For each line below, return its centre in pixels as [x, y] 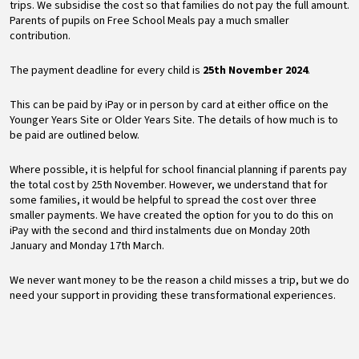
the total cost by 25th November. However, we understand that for [169, 185]
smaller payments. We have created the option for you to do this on [171, 215]
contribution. [40, 36]
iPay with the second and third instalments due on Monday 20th [160, 230]
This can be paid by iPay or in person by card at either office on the [169, 105]
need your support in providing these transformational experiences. [173, 295]
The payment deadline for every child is [106, 70]
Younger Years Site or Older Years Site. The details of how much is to [174, 120]
